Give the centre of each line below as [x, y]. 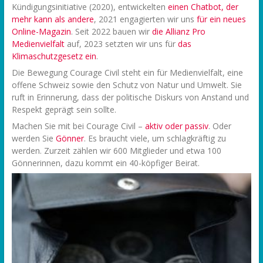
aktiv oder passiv [176, 126]
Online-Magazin [41, 32]
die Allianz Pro [178, 32]
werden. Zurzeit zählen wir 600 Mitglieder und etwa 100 [116, 151]
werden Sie [33, 139]
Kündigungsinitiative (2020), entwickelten [90, 7]
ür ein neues [222, 19]
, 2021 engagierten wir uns [145, 19]
